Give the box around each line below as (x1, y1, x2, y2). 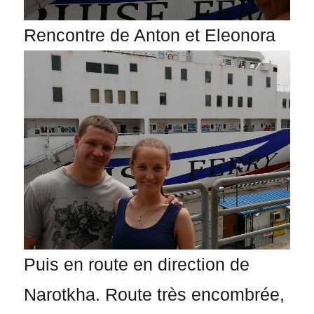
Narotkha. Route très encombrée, (24, 285, 285, 305)
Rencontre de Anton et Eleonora (24, 26, 276, 46)
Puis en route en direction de (24, 255, 250, 275)
